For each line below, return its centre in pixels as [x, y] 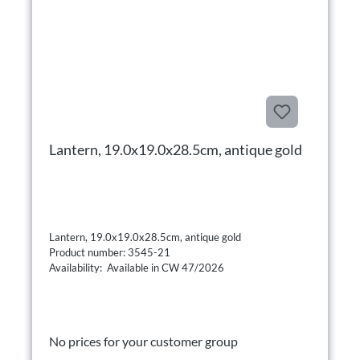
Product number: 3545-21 [111, 252]
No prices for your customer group [143, 341]
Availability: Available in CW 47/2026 [137, 267]
